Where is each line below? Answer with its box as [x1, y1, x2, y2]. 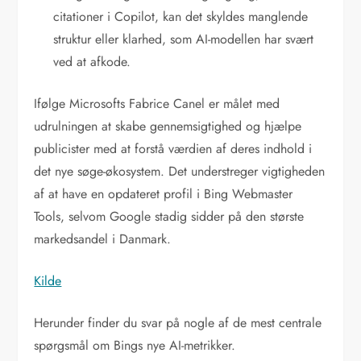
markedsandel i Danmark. [34, 229, 172, 248]
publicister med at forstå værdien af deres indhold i [34, 139, 313, 158]
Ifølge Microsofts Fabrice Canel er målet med [34, 93, 280, 113]
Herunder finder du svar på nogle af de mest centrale [34, 313, 322, 332]
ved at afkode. [53, 52, 131, 71]
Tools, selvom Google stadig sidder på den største [34, 206, 305, 226]
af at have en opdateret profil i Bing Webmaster [34, 184, 293, 203]
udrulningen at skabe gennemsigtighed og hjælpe [34, 116, 302, 135]
